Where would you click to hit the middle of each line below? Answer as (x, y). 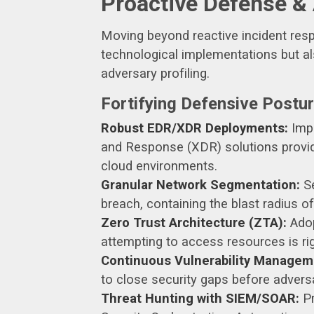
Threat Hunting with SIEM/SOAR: (200, 298)
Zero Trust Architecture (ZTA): (194, 222)
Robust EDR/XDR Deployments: (194, 128)
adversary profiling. (155, 73)
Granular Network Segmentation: (200, 184)
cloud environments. (159, 165)
